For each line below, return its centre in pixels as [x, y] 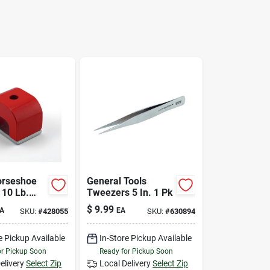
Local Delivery [125, 263]
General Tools [117, 181]
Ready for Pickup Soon [137, 251]
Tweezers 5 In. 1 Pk [130, 192]
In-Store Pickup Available [146, 238]
